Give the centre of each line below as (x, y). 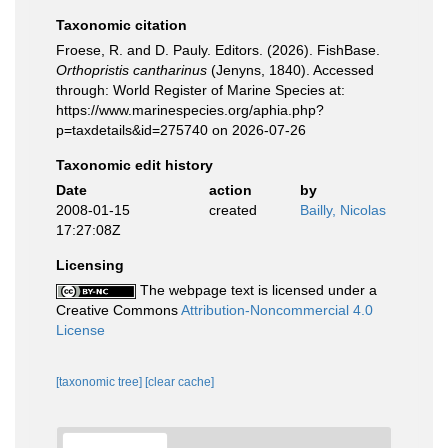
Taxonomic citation (121, 25)
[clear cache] (179, 382)
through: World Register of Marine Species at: (200, 90)
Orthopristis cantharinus (131, 70)
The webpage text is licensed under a (256, 290)
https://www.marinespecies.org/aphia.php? (190, 110)
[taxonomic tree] (100, 382)
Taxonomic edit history (134, 165)
